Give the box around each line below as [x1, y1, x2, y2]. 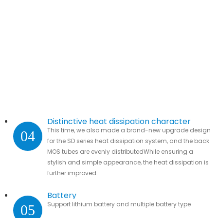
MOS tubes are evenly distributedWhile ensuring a [47, 147, 193, 156]
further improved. [47, 168, 98, 177]
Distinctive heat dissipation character [47, 115, 191, 127]
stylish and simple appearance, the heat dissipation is [47, 158, 209, 166]
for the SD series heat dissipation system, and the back [47, 136, 209, 145]
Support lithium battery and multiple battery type [47, 200, 191, 208]
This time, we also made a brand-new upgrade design [47, 126, 211, 134]
